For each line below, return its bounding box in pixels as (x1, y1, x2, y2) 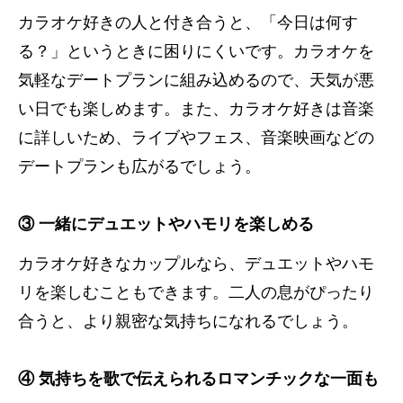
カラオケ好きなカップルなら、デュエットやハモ (18, 255, 374, 273)
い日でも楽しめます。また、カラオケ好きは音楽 (18, 100, 374, 119)
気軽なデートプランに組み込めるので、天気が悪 (18, 71, 374, 90)
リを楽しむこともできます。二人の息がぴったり (18, 283, 374, 302)
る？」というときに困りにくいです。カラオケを (18, 42, 374, 61)
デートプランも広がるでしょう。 (18, 157, 261, 176)
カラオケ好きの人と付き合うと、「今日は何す (18, 13, 358, 32)
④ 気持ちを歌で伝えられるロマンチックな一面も (18, 370, 379, 389)
